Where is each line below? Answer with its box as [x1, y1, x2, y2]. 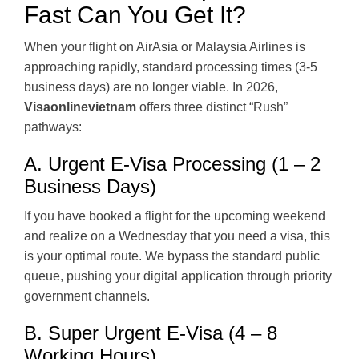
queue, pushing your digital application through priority [24, 268, 332, 283]
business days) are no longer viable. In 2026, [24, 79, 278, 94]
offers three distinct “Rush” [136, 99, 288, 114]
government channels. [24, 288, 150, 303]
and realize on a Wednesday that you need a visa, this [24, 228, 330, 243]
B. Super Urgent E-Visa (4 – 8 [24, 321, 277, 344]
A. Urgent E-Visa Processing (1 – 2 [24, 152, 321, 175]
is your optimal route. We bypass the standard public [24, 248, 320, 263]
